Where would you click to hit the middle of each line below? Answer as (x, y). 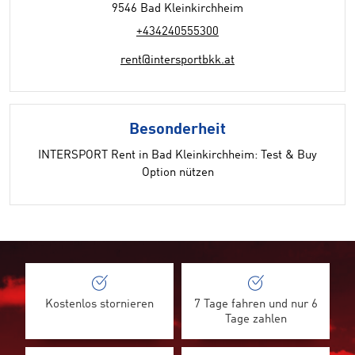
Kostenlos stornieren (99, 305)
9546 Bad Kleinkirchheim (177, 9)
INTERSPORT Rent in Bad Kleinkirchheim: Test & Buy (177, 156)
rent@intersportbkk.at (177, 61)
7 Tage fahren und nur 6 (256, 305)
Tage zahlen (256, 320)
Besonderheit (177, 130)
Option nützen (177, 173)
